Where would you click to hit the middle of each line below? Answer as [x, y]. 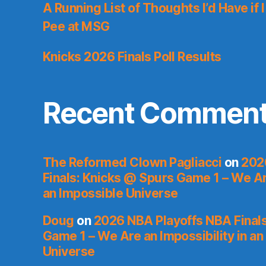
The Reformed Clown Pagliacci [132, 163]
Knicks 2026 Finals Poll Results [132, 57]
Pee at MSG [76, 27]
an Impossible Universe [110, 194]
